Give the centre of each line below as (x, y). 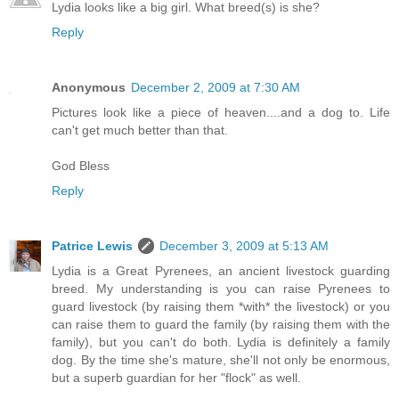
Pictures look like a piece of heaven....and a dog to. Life (221, 113)
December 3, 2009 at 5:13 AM (244, 246)
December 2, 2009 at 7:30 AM (216, 88)
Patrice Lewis (92, 246)
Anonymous (89, 88)
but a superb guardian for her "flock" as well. (176, 378)
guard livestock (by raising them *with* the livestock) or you (221, 307)
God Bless (81, 166)
